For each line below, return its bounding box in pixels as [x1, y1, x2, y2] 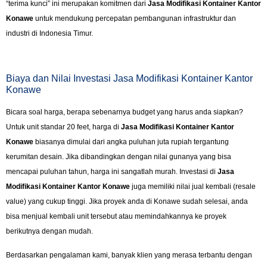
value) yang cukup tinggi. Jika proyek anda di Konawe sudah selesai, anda [6, 197, 248, 206]
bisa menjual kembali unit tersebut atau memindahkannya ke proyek [6, 212, 226, 221]
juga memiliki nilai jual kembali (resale [130, 182, 256, 191]
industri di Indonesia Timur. [6, 29, 93, 38]
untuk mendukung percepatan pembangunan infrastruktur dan [33, 14, 236, 23]
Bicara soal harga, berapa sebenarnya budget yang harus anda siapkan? [6, 108, 243, 117]
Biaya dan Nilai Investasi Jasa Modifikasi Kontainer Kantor [6, 73, 253, 84]
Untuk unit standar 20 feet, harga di [6, 123, 121, 132]
